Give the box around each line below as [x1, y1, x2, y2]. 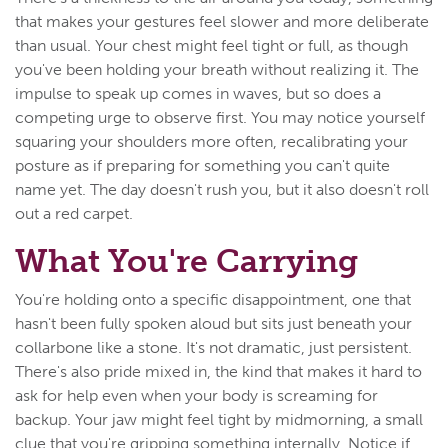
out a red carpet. [15, 203, 133, 223]
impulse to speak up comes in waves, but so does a [15, 83, 381, 103]
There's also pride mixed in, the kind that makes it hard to [15, 361, 422, 381]
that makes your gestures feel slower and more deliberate [15, 11, 429, 31]
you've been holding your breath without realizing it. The [15, 59, 419, 79]
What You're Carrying [15, 241, 358, 280]
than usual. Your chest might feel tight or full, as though [15, 35, 408, 55]
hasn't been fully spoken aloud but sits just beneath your [15, 313, 412, 333]
